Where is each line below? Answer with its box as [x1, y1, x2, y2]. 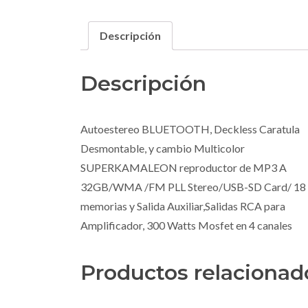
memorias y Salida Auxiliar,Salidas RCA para [80, 199, 285, 212]
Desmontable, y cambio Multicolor [80, 141, 245, 155]
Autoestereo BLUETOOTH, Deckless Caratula [80, 122, 300, 135]
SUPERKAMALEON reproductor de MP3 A [80, 160, 287, 174]
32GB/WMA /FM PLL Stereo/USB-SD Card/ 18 [80, 179, 306, 193]
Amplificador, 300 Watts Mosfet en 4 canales [80, 218, 292, 232]
